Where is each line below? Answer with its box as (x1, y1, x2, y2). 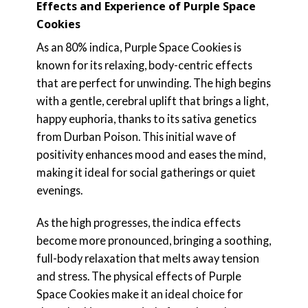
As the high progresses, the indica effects (36, 216, 241, 230)
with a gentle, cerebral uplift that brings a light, (36, 94, 268, 108)
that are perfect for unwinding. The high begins (36, 76, 271, 90)
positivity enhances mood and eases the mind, (36, 148, 265, 162)
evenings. (36, 184, 82, 197)
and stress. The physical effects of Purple (36, 269, 241, 283)
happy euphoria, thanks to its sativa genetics (36, 112, 256, 126)
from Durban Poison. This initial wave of (36, 130, 236, 144)
